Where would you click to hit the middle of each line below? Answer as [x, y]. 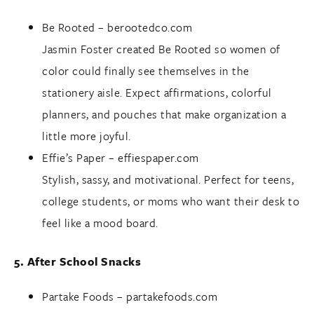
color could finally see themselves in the [146, 70]
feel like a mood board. [100, 223]
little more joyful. [87, 136]
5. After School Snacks [77, 262]
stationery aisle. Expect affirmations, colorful [157, 92]
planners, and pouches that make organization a [164, 114]
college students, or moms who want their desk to [171, 201]
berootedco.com [150, 27]
